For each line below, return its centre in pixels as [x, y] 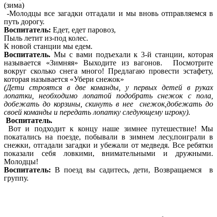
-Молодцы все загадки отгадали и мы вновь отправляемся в [108, 14]
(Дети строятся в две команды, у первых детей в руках [108, 88]
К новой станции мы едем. [48, 46]
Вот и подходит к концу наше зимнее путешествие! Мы [111, 129]
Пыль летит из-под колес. [46, 38]
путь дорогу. [24, 22]
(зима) [14, 5]
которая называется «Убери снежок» [64, 79]
